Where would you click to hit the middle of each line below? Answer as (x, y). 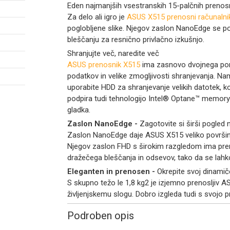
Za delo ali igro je (97, 17)
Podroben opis (100, 215)
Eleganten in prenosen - (112, 171)
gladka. (79, 110)
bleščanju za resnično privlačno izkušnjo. (136, 39)
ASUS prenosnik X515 (103, 64)
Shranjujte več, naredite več (113, 53)
